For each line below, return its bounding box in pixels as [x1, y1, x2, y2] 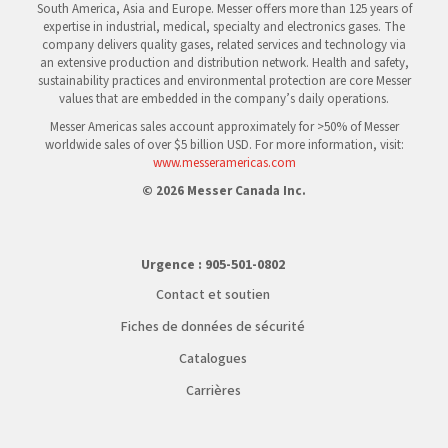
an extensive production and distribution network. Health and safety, [39, 54, 409, 72]
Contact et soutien [156, 285, 270, 305]
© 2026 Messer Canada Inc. [142, 182, 306, 200]
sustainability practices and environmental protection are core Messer [37, 72, 411, 90]
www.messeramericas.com [152, 154, 296, 172]
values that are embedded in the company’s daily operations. [59, 90, 389, 108]
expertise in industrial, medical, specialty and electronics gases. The [43, 18, 405, 36]
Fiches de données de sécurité [121, 317, 305, 337]
